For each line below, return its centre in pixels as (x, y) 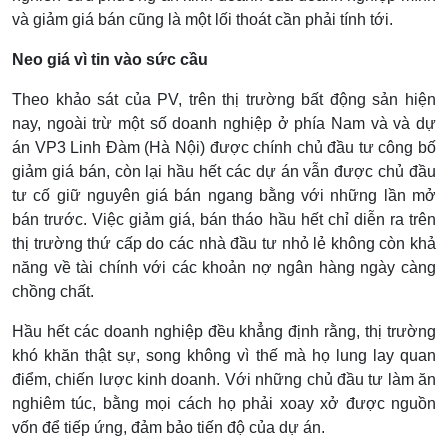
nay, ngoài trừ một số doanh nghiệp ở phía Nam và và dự (224, 123)
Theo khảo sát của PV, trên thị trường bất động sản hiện (224, 99)
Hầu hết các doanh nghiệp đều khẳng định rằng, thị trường (224, 331)
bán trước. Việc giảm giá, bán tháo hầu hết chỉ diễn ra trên (224, 219)
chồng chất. (53, 291)
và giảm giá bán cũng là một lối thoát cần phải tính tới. (202, 19)
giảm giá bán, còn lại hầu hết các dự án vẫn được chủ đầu (224, 171)
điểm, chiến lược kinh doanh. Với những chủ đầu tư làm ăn (224, 379)
